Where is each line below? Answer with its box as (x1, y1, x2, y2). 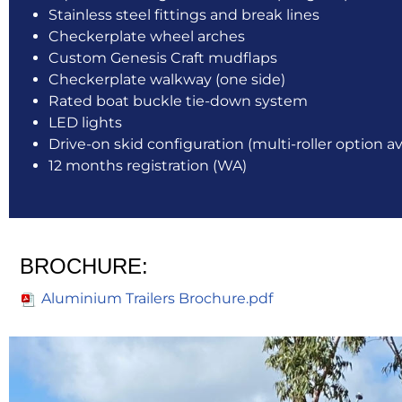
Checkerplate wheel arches (48, 28, 245, 46)
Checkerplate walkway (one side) (48, 71, 285, 89)
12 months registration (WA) (48, 157, 247, 175)
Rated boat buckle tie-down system (48, 92, 308, 110)
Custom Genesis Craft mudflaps (48, 49, 277, 67)
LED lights (48, 114, 122, 132)
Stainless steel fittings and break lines (48, 6, 319, 24)
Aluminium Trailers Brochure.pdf (38, 290, 273, 308)
